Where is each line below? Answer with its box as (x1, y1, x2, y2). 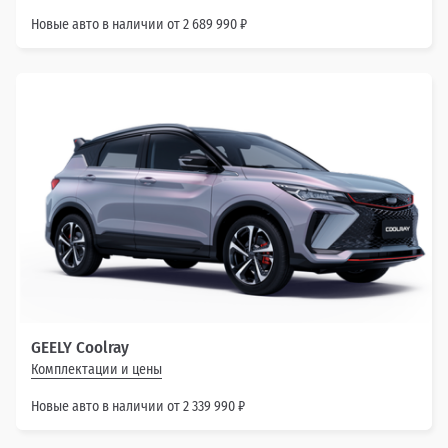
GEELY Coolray (31, 336, 129, 358)
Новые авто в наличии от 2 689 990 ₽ (31, 16, 247, 34)
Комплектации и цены (31, 360, 162, 378)
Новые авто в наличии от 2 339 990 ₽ (31, 397, 245, 415)
